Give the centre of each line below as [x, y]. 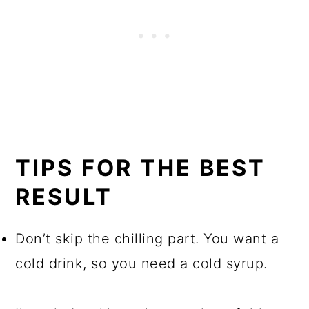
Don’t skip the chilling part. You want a [147, 239]
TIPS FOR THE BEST [141, 168]
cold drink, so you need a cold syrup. [141, 264]
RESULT [64, 197]
